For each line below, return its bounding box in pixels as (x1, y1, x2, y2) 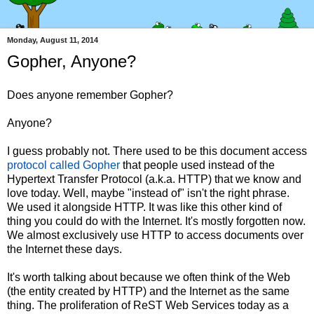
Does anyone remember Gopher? (7, 88, 173, 101)
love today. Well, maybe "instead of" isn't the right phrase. (7, 186, 289, 199)
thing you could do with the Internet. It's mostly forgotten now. (7, 214, 306, 227)
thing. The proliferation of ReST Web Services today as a (7, 299, 289, 311)
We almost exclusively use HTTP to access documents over (7, 228, 303, 241)
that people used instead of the (120, 158, 275, 171)
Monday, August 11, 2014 (7, 36, 98, 44)
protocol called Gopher (7, 158, 120, 171)
